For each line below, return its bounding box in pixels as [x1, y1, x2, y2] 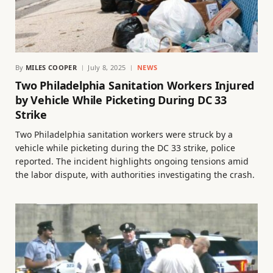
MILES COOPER [26, 63, 77, 73]
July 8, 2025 [88, 63, 126, 73]
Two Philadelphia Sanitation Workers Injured [15, 78, 255, 93]
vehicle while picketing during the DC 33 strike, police [15, 142, 235, 154]
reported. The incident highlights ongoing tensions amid [15, 155, 249, 168]
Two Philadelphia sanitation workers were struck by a [15, 129, 233, 141]
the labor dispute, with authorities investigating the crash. [15, 169, 255, 181]
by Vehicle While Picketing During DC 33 [15, 93, 227, 108]
